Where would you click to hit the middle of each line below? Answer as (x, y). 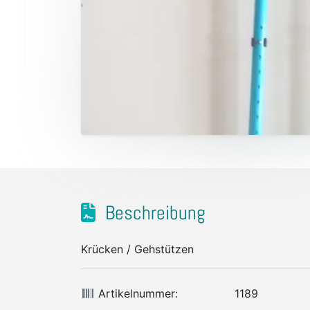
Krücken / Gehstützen (137, 249)
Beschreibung (153, 213)
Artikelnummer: (136, 293)
